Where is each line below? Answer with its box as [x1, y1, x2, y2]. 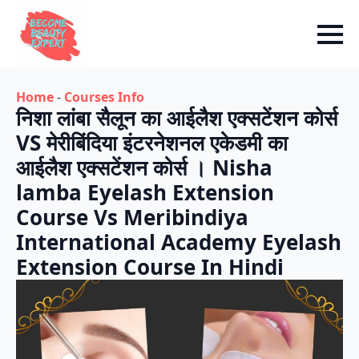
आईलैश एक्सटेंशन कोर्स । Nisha [16, 153, 272, 182]
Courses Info [64, 88, 144, 106]
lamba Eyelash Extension [16, 178, 274, 207]
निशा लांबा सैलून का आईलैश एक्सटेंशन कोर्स [16, 103, 337, 132]
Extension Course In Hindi [16, 252, 284, 281]
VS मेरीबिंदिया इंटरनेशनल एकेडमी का [16, 128, 288, 157]
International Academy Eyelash [16, 228, 341, 256]
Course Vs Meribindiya [16, 203, 248, 232]
